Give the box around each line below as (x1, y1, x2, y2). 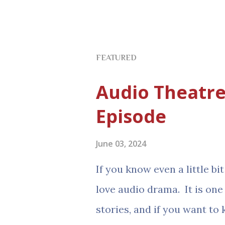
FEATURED (95, 53, 137, 63)
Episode (95, 104, 166, 129)
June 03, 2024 (95, 138, 146, 150)
